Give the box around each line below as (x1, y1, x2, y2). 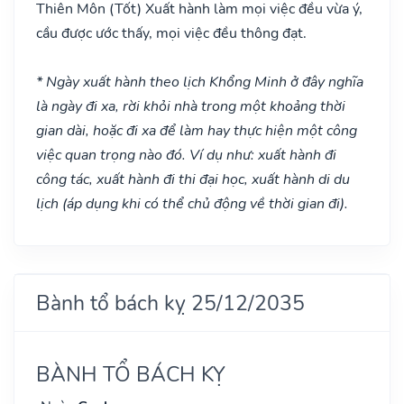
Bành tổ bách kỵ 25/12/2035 (36, 288, 305, 317)
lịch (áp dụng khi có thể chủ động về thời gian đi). (36, 193, 348, 214)
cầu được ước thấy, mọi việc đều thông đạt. (36, 23, 307, 43)
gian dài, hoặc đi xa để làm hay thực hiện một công (36, 120, 357, 141)
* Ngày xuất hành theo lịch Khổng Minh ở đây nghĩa (36, 71, 363, 92)
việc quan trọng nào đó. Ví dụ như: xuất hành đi (36, 144, 336, 165)
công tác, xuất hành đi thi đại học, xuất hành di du (36, 169, 350, 189)
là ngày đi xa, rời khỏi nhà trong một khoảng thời (36, 96, 345, 116)
